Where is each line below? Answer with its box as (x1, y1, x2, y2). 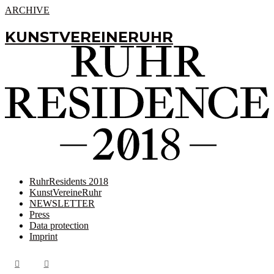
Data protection (29, 220, 89, 231)
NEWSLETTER (29, 198, 95, 209)
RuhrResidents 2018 (29, 176, 108, 187)
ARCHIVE (5, 5, 50, 15)
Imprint (29, 231, 57, 242)
